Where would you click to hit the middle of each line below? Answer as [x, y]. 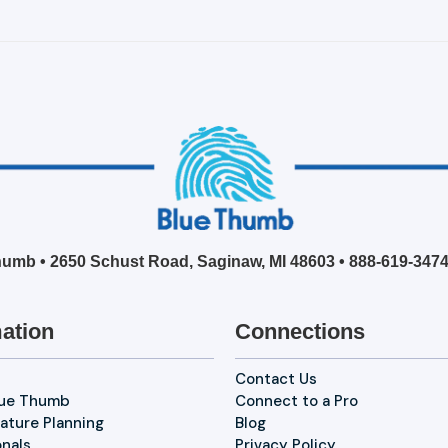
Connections [299, 332]
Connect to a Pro [296, 401]
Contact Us [275, 379]
